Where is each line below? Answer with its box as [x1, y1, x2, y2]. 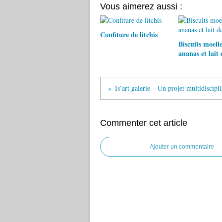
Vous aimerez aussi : [100, 1, 182, 11]
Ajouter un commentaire [150, 143, 214, 150]
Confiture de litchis [100, 29, 158, 40]
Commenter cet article [100, 118, 187, 128]
